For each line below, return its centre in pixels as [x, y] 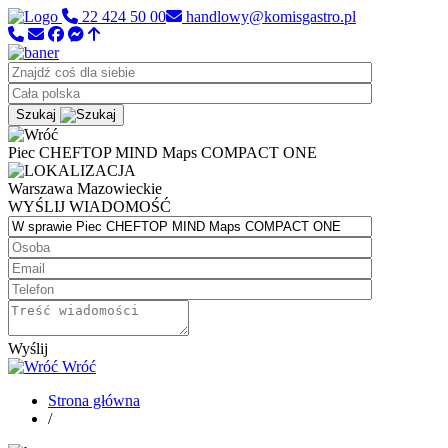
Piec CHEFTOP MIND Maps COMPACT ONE [162, 152]
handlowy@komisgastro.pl [269, 16]
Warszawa [40, 188]
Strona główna [94, 400]
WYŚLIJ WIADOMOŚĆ [89, 206]
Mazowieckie [117, 188]
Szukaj [36, 114]
